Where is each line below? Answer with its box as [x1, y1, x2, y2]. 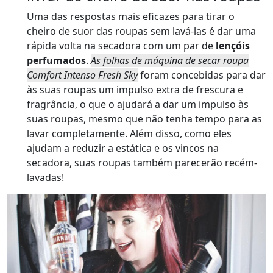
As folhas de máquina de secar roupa [91, 54, 249, 68]
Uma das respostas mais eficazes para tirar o [27, 10, 235, 24]
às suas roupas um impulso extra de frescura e [27, 83, 243, 97]
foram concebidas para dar [138, 68, 266, 82]
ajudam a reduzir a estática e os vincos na [27, 141, 219, 155]
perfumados [27, 54, 86, 68]
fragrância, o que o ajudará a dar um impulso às [27, 97, 249, 112]
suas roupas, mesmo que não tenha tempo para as [27, 112, 262, 126]
